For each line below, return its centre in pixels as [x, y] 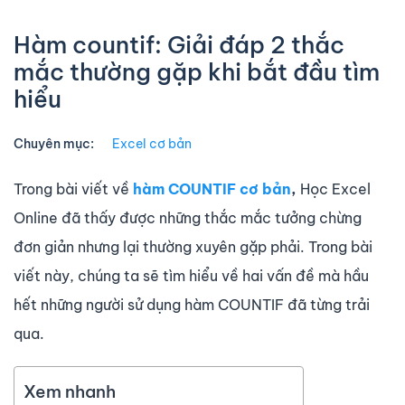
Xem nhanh [70, 392]
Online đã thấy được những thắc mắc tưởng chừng [188, 217]
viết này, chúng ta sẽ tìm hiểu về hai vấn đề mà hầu [191, 275]
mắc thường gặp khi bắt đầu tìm [197, 71]
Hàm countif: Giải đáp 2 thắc [179, 44]
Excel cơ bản [152, 143]
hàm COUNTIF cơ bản [212, 188]
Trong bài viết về [73, 188]
